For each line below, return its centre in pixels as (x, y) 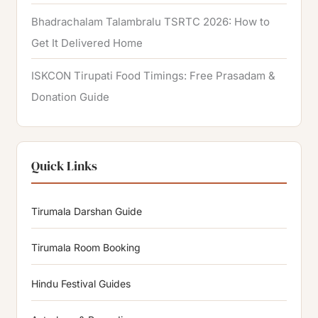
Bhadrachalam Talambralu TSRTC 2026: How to (151, 21)
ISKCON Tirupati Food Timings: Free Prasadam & (154, 76)
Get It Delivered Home (87, 43)
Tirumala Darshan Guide (87, 212)
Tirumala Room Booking (86, 248)
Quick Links (65, 166)
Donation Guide (71, 97)
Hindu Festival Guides (81, 283)
